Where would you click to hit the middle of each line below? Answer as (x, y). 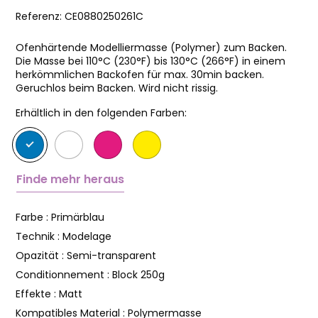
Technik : (39, 236)
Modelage (87, 236)
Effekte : (37, 294)
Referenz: (40, 16)
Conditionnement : (64, 275)
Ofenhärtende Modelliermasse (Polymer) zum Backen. (151, 48)
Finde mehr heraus (70, 179)
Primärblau (78, 217)
